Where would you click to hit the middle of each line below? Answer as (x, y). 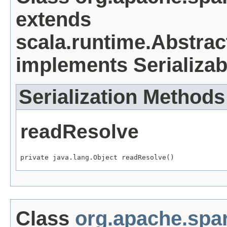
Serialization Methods (122, 97)
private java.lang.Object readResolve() (97, 157)
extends (53, 19)
